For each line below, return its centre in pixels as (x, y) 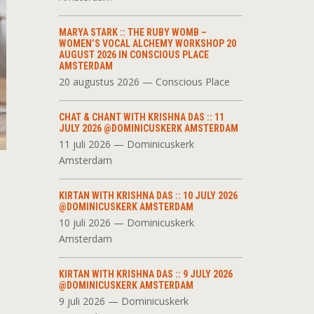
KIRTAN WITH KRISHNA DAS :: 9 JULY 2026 (145, 274)
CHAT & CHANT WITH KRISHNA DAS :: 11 (141, 117)
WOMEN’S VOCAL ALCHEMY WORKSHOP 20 (147, 43)
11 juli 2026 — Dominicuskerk (126, 144)
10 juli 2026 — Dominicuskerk (126, 223)
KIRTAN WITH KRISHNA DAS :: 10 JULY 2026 (148, 196)
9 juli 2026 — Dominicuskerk (123, 301)
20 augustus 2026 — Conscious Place (144, 82)
